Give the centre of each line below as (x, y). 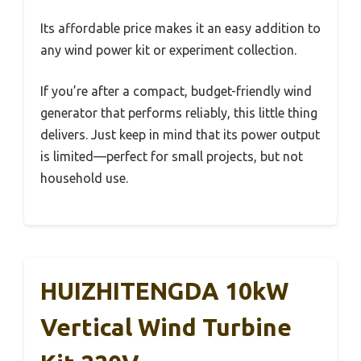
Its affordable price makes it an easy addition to (180, 28)
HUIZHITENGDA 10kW (164, 290)
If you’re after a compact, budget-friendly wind (176, 91)
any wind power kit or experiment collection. (168, 50)
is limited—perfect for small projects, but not (172, 156)
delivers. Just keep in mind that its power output (180, 134)
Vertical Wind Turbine (166, 327)
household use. (84, 178)
